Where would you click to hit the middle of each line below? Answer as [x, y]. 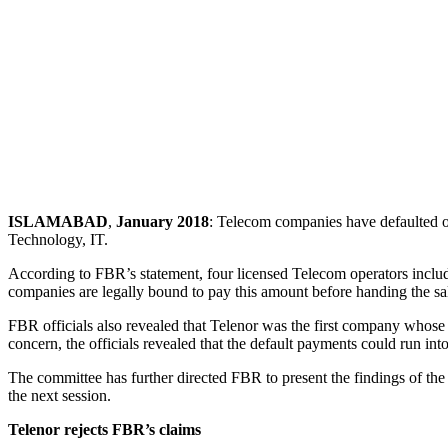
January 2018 [162, 221]
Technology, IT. [58, 239]
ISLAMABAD [58, 221]
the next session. [59, 395]
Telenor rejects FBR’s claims [104, 429]
